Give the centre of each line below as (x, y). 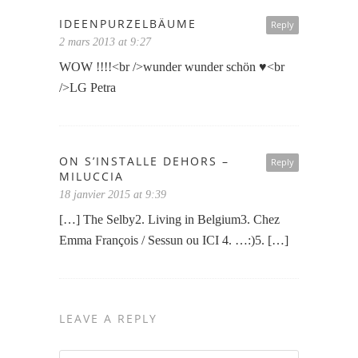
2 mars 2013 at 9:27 (105, 42)
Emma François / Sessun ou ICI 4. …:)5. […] (174, 241)
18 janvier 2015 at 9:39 (113, 195)
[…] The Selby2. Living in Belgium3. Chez (169, 220)
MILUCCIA (91, 177)
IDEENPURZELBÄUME (128, 24)
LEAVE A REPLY (108, 319)
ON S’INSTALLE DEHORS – (144, 161)
